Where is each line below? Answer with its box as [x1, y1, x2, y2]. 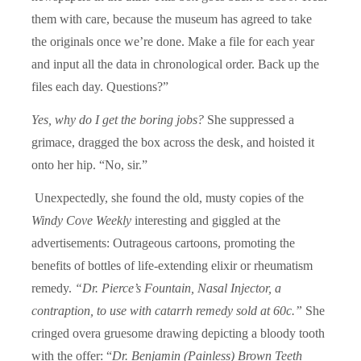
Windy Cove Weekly [31, 213, 131, 227]
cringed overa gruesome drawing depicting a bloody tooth [31, 326, 325, 340]
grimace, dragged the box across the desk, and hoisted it [31, 135, 314, 149]
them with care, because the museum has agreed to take [31, 11, 312, 26]
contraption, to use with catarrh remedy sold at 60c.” [31, 303, 302, 317]
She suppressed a [207, 112, 294, 127]
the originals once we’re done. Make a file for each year [31, 34, 314, 48]
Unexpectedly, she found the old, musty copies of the [31, 190, 304, 205]
